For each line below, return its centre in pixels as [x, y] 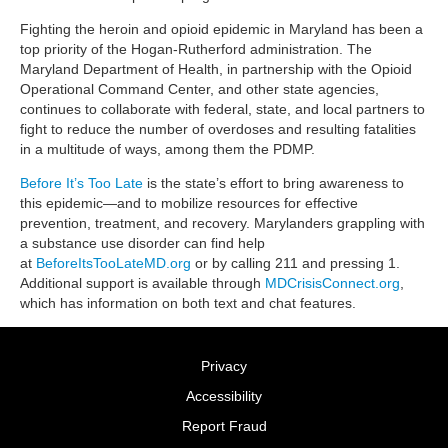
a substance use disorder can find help [142, 242]
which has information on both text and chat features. [188, 302]
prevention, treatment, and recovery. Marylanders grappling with [222, 222]
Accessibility [224, 395]
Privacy [224, 365]
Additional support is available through [142, 282]
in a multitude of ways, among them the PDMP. [167, 148]
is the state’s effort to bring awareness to [273, 182]
